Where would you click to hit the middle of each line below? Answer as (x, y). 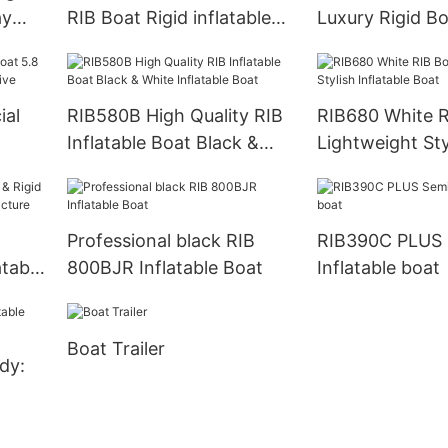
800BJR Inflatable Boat (164, 268)
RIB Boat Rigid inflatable (168, 18)
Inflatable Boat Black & (162, 143)
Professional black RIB (160, 241)
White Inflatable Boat (155, 170)
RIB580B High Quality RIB (174, 116)
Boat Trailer (115, 348)
